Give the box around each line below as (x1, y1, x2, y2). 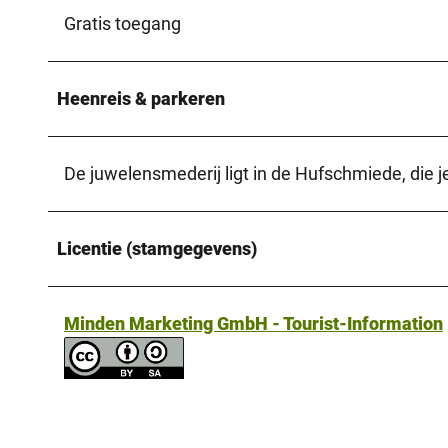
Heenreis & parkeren (57, 87, 225, 109)
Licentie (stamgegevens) (57, 237, 257, 259)
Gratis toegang (64, 12, 181, 34)
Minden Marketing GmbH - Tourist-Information (64, 312, 443, 334)
